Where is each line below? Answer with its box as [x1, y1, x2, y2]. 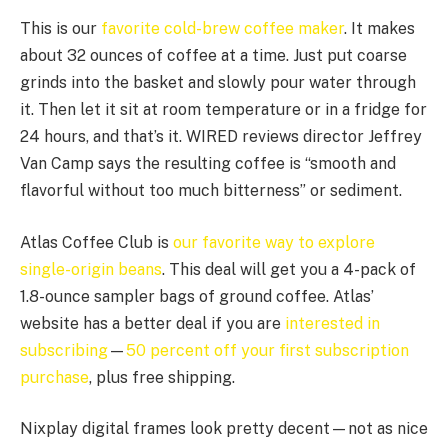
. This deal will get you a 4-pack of [162, 259, 416, 279]
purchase [20, 367, 89, 387]
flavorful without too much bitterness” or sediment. [20, 181, 402, 201]
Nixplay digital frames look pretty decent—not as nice [20, 419, 428, 439]
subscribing [20, 340, 108, 360]
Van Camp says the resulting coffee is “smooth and [20, 154, 396, 174]
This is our [20, 19, 101, 39]
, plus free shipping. [89, 367, 235, 387]
